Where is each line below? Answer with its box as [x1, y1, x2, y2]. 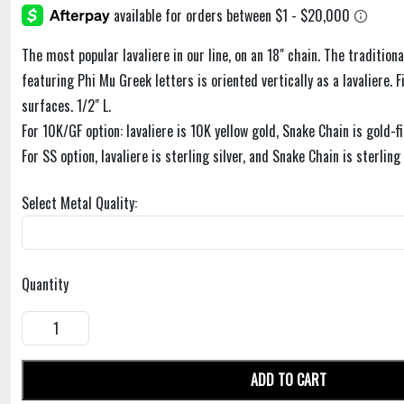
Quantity [22, 273, 69, 296]
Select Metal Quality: [22, 192, 137, 215]
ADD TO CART [251, 369, 326, 391]
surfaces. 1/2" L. [22, 95, 111, 117]
